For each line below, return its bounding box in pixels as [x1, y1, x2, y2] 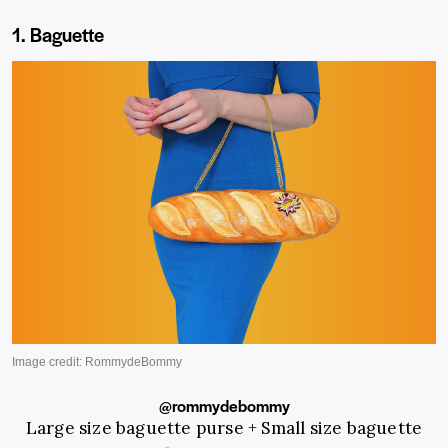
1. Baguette [12, 21, 104, 49]
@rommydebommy [158, 394, 290, 418]
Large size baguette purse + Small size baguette [25, 417, 423, 440]
